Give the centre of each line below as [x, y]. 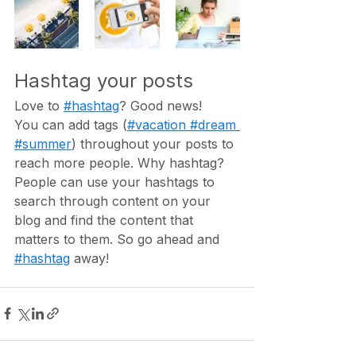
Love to [39, 105]
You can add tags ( [71, 124]
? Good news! [161, 105]
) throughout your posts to [155, 143]
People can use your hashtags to [116, 182]
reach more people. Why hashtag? [121, 163]
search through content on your [114, 201]
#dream [213, 124]
